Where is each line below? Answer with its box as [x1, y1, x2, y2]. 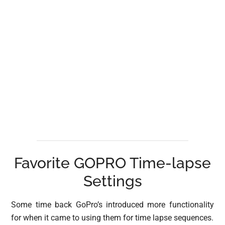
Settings [83, 172, 142, 190]
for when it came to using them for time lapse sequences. [11, 213, 214, 223]
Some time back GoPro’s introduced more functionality [11, 200, 214, 210]
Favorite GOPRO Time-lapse [14, 154, 211, 172]
